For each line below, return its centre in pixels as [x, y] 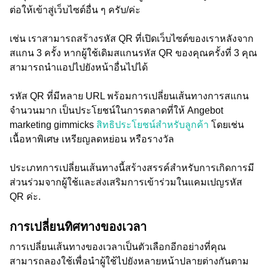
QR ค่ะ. [25, 197]
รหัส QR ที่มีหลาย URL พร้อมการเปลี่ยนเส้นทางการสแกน [129, 96]
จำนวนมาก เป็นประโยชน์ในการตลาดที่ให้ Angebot [116, 110]
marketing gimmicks [53, 125]
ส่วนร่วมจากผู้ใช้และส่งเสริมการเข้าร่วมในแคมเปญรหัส [126, 182]
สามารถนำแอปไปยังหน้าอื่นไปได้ [79, 67]
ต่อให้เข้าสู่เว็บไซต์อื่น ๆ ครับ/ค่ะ [75, 10]
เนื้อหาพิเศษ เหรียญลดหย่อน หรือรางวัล [92, 139]
